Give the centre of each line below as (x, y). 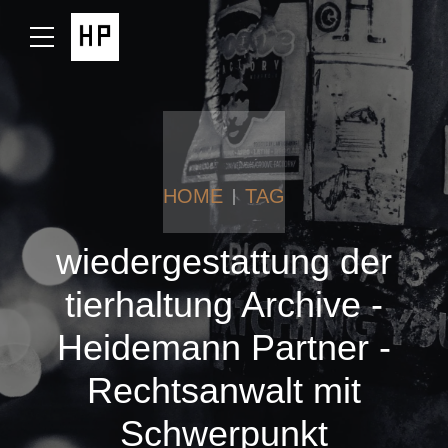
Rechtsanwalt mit (224, 390)
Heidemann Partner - (224, 347)
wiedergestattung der (224, 261)
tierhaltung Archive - (224, 304)
